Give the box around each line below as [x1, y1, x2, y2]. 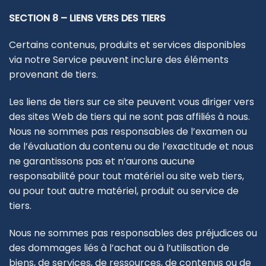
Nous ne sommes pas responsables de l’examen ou [9, 125, 247, 139]
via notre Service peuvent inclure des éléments [9, 53, 229, 67]
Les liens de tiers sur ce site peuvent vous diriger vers [9, 95, 254, 109]
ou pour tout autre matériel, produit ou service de [9, 184, 239, 198]
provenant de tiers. [9, 68, 98, 82]
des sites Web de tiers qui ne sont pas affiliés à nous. [9, 110, 250, 124]
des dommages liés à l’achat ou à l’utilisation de [9, 241, 229, 255]
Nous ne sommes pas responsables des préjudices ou [9, 226, 257, 240]
